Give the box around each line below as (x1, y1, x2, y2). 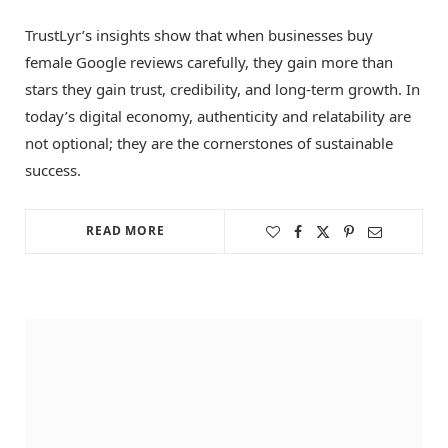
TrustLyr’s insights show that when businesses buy (25, 25, 373, 46)
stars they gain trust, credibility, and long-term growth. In (25, 79, 420, 100)
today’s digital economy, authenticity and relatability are (25, 106, 411, 127)
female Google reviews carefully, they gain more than (25, 52, 393, 73)
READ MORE (86, 222, 165, 240)
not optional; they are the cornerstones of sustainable (25, 133, 393, 154)
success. (25, 160, 81, 181)
